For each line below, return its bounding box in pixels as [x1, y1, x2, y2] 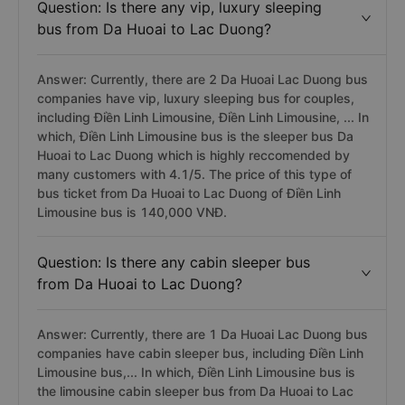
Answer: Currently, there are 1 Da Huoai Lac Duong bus [37, 326, 368, 342]
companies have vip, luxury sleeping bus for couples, [37, 90, 354, 106]
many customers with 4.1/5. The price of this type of [37, 166, 352, 182]
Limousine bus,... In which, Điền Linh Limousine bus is [37, 364, 355, 380]
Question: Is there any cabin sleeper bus [37, 253, 310, 271]
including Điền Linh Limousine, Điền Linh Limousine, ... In [37, 109, 369, 125]
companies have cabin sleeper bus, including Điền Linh [37, 345, 363, 361]
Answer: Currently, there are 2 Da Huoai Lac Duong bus [37, 71, 368, 87]
